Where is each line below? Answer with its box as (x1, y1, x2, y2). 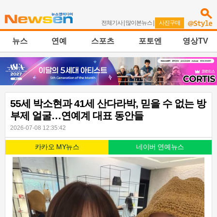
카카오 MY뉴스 (34, 143, 79, 151)
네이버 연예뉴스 (136, 143, 184, 151)
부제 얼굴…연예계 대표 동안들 (10, 110, 143, 122)
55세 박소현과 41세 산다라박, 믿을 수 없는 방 (10, 98, 206, 109)
